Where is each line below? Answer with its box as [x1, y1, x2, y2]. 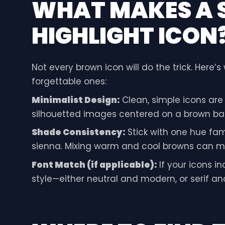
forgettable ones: [31, 75, 106, 88]
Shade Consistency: [31, 126, 125, 139]
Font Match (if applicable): [31, 158, 157, 171]
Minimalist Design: [31, 93, 120, 106]
